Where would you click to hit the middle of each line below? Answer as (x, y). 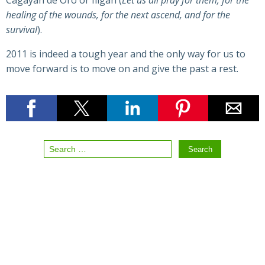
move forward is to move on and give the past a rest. (122, 69)
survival (22, 30)
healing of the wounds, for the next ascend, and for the (118, 15)
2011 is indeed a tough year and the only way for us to (126, 54)
